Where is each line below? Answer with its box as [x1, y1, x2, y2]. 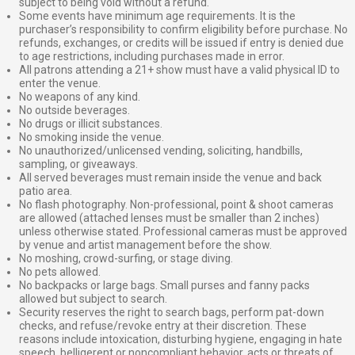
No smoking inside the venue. [19, 131, 164, 144]
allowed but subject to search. [19, 292, 167, 306]
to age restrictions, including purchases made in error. [19, 50, 284, 63]
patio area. [19, 185, 72, 198]
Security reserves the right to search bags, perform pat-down [19, 306, 324, 319]
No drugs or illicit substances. [19, 117, 162, 131]
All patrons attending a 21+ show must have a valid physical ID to [19, 63, 340, 77]
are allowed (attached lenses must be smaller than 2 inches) [19, 212, 319, 225]
